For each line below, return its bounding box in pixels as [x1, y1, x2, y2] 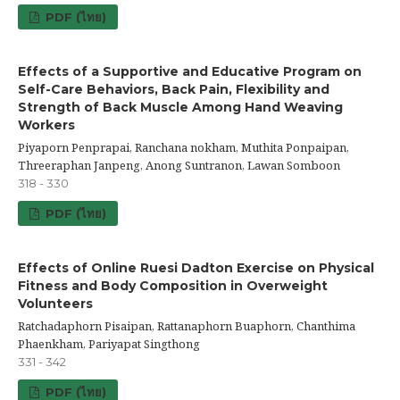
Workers [18, 116, 75, 133]
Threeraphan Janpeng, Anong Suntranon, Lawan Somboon [18, 156, 340, 173]
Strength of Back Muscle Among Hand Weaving [18, 98, 343, 115]
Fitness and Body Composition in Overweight [18, 277, 328, 294]
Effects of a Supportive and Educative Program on [18, 62, 362, 79]
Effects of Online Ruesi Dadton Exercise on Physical [18, 259, 374, 276]
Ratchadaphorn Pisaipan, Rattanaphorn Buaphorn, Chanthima [18, 317, 355, 334]
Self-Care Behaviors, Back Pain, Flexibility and [18, 80, 329, 97]
